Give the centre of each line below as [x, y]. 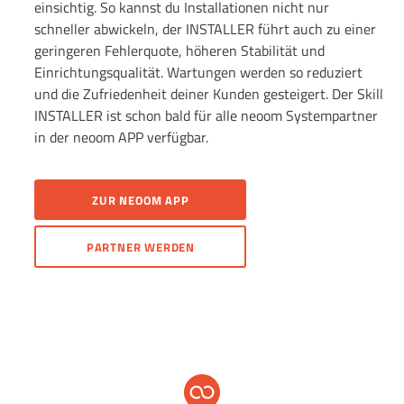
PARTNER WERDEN [140, 247]
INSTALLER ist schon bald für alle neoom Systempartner [207, 115]
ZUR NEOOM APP [141, 200]
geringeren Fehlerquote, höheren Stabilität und [180, 50]
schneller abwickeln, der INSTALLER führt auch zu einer [206, 28]
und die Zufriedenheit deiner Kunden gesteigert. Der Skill [209, 93]
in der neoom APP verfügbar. [124, 137]
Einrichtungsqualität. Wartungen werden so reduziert [199, 72]
